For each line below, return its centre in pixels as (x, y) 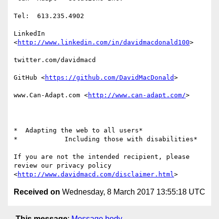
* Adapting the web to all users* (78, 131)
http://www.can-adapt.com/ (137, 95)
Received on (37, 192)
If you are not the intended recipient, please (102, 157)
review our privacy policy (63, 166)
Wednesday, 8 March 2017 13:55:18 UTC (133, 192)
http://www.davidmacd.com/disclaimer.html (96, 175)
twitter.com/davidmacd (55, 60)
